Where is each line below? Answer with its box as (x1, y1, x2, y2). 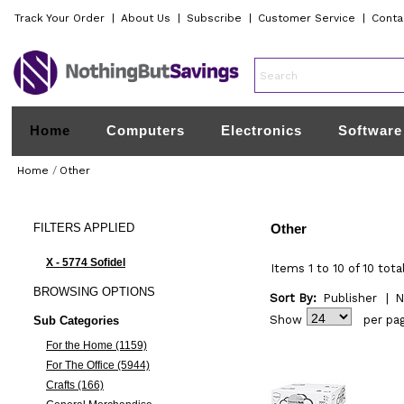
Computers (106, 123, 186, 138)
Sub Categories (32, 314, 119, 327)
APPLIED (80, 221, 134, 234)
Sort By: (269, 291, 317, 305)
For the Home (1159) (45, 339, 147, 352)
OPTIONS (97, 285, 155, 298)
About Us (121, 12, 171, 24)
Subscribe (187, 12, 243, 24)
